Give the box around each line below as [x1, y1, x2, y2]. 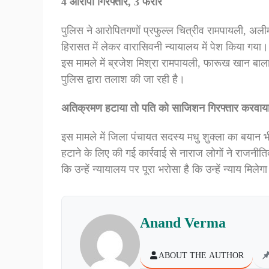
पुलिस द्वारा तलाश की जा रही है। [61, 73, 185, 86]
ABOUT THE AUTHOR [159, 250, 244, 260]
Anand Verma [140, 214, 226, 231]
